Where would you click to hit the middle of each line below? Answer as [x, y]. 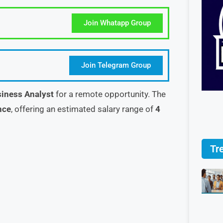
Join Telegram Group [116, 65]
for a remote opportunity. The [110, 94]
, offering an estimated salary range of [83, 109]
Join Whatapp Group [117, 23]
